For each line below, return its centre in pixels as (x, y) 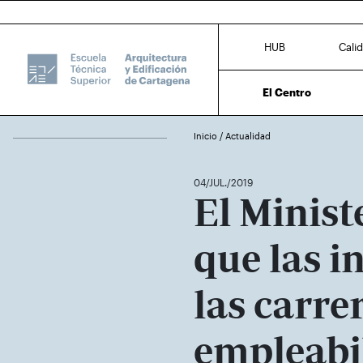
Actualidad (248, 136)
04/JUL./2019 (223, 182)
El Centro (287, 92)
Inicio (207, 136)
